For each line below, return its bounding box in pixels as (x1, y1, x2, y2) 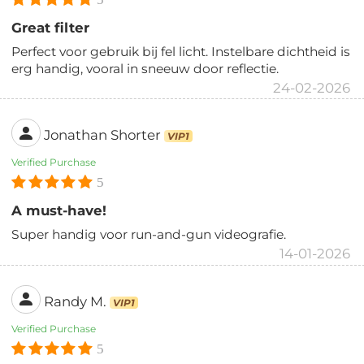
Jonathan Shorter (44, 126, 162, 143)
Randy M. (44, 292, 107, 310)
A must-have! (11, 202, 107, 219)
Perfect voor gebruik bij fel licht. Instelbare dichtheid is (11, 43, 351, 59)
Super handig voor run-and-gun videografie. (11, 227, 287, 243)
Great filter (11, 19, 90, 36)
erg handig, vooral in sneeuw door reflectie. (11, 60, 279, 76)
